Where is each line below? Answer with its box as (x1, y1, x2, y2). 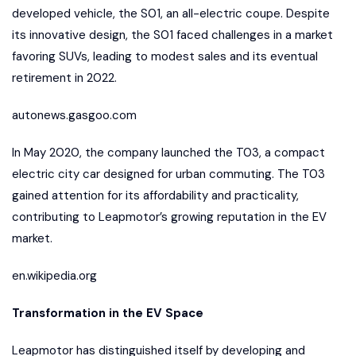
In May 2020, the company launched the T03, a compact (12, 145, 325, 161)
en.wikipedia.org (12, 268, 97, 284)
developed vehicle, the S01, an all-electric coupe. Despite (12, 6, 330, 21)
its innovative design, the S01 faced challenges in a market (12, 27, 333, 43)
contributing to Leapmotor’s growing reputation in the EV (12, 209, 327, 225)
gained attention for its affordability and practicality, (12, 188, 299, 203)
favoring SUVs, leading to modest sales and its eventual (12, 48, 318, 64)
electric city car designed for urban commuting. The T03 (12, 166, 325, 182)
